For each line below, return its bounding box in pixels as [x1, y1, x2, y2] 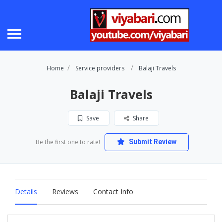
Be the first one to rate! [36, 137, 100, 146]
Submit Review [127, 137, 176, 146]
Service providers [75, 63, 124, 72]
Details [15, 186, 37, 196]
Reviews [52, 186, 78, 196]
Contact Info [93, 186, 133, 196]
